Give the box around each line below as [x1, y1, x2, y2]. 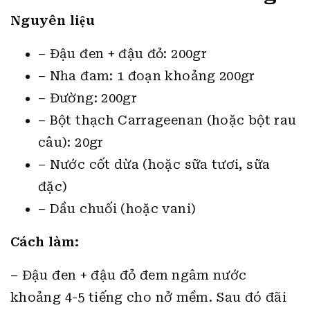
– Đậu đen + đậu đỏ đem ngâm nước [10, 268, 247, 282]
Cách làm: [10, 235, 80, 249]
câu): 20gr [38, 135, 104, 149]
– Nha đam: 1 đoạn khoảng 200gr [38, 69, 255, 83]
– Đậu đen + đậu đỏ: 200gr [38, 46, 207, 61]
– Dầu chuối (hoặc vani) [38, 201, 197, 216]
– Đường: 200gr [38, 91, 138, 105]
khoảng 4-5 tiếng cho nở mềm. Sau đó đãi [10, 290, 287, 304]
